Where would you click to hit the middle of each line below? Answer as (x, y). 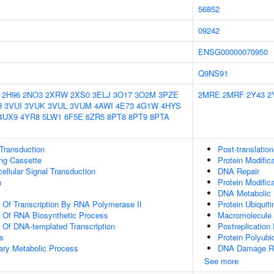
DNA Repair (239, 171)
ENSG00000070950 (233, 52)
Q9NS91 (213, 73)
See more (221, 261)
